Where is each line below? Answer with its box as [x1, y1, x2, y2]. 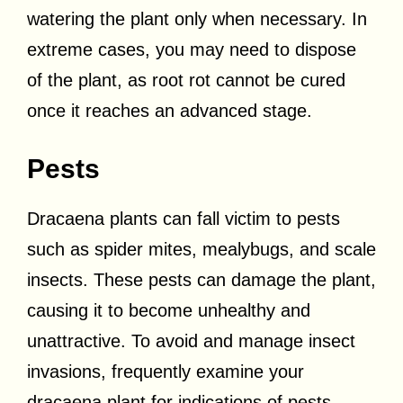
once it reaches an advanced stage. [27, 100, 312, 121]
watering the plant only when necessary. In [27, 8, 367, 29]
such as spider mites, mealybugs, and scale [27, 238, 376, 259]
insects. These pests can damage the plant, [27, 269, 376, 290]
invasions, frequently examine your [27, 361, 304, 381]
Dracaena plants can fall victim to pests [27, 208, 340, 228]
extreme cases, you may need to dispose [27, 39, 356, 59]
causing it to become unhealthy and [27, 300, 310, 320]
